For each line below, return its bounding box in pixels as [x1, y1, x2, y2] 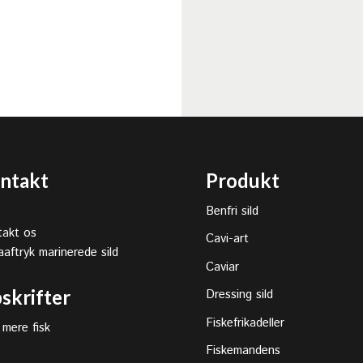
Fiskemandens [205, 342, 280, 359]
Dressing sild [205, 286, 273, 303]
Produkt [205, 168, 280, 192]
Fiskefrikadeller [205, 314, 284, 331]
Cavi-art [205, 230, 249, 247]
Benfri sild [205, 202, 258, 220]
